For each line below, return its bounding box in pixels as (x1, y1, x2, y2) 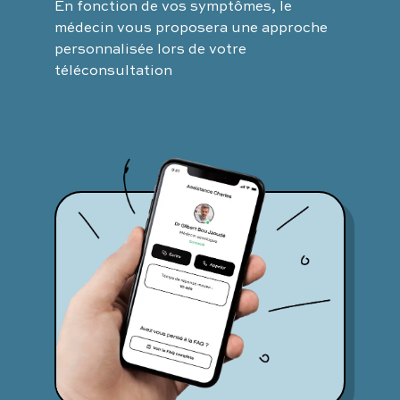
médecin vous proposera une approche (54, 16, 328, 37)
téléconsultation (54, 59, 172, 79)
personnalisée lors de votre (54, 37, 246, 58)
